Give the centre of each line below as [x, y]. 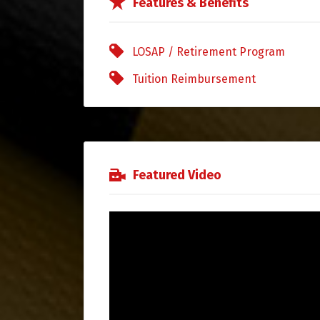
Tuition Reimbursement [194, 79]
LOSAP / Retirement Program [209, 52]
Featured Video [177, 175]
